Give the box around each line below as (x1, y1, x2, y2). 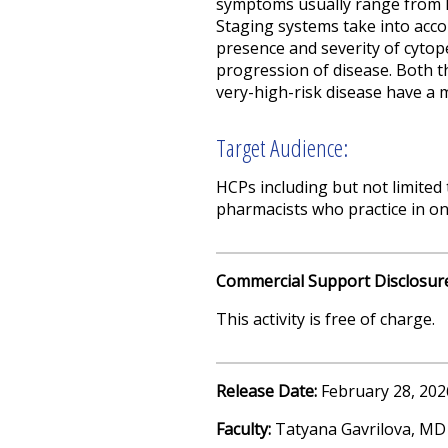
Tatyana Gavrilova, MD (275, 417, 446, 440)
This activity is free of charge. (216, 307, 435, 330)
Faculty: (216, 417, 275, 440)
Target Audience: (216, 130, 348, 164)
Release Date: (216, 379, 321, 402)
